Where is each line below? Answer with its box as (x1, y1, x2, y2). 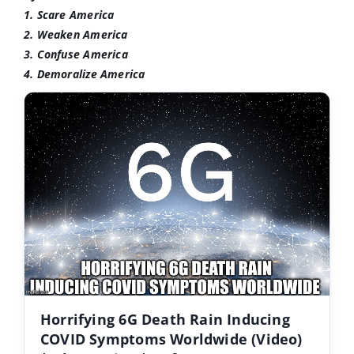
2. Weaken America (23, 26, 128, 42)
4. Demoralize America (23, 66, 145, 81)
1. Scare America (23, 6, 115, 22)
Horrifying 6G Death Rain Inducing (40, 310, 290, 330)
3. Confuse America (23, 46, 128, 62)
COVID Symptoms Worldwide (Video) (40, 330, 303, 349)
